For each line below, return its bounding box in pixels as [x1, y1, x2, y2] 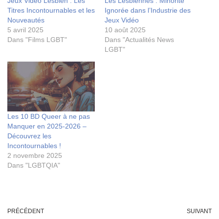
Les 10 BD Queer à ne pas [7, 112, 90, 121]
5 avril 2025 [7, 26, 44, 34]
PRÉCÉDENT [7, 208, 44, 215]
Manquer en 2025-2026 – [7, 122, 87, 131]
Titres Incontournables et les [7, 6, 95, 15]
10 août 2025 [105, 26, 146, 34]
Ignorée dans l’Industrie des [105, 6, 191, 15]
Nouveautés [7, 16, 44, 24]
